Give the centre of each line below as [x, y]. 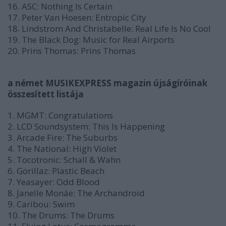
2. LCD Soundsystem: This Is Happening [86, 126]
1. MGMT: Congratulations [60, 115]
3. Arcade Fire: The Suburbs [63, 137]
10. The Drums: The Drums [61, 215]
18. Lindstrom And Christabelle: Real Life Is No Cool [109, 29]
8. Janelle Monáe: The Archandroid [76, 193]
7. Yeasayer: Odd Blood [54, 182]
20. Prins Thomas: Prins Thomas [72, 51]
